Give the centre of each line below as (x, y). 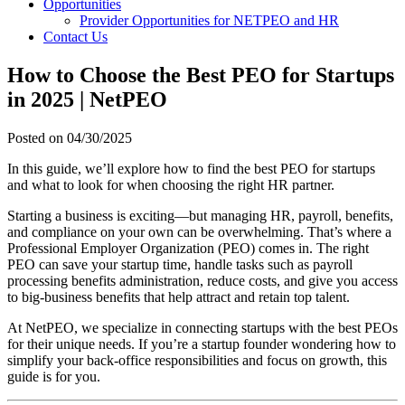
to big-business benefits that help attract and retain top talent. (179, 297)
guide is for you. (54, 376)
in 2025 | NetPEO (87, 99)
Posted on (37, 137)
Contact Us (75, 37)
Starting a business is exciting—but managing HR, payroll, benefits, (200, 215)
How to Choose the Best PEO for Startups (201, 75)
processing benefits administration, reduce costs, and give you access (202, 280)
